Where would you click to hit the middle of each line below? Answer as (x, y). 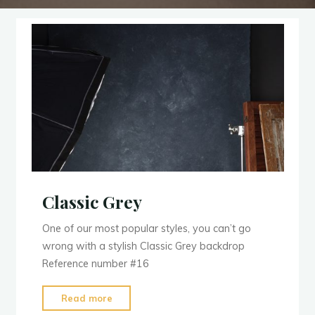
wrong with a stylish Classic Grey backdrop (143, 246)
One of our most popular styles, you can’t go (146, 229)
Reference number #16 (95, 264)
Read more (86, 298)
